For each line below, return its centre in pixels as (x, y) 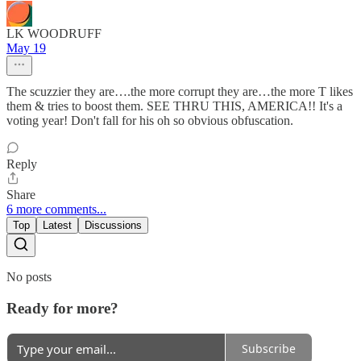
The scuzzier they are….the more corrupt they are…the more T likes (180, 92)
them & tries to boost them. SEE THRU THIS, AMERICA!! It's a (174, 106)
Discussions (113, 226)
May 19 (26, 48)
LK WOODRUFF (54, 34)
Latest (57, 226)
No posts (29, 277)
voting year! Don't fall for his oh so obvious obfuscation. (150, 121)
